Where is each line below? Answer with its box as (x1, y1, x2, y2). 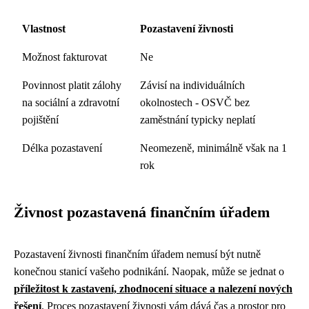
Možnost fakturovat (22, 51, 107, 63)
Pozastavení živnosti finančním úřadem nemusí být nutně (14, 248, 261, 260)
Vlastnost (22, 23, 66, 34)
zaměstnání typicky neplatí (140, 114, 255, 126)
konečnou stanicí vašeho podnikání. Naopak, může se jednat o (14, 266, 284, 277)
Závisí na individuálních (140, 79, 245, 91)
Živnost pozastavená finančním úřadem (14, 204, 270, 221)
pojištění (22, 114, 59, 126)
